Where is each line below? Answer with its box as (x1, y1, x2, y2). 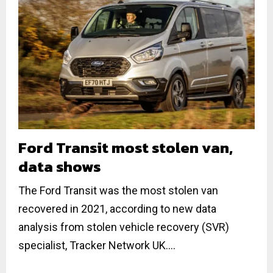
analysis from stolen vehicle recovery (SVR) (18, 220, 229, 233)
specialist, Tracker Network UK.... (18, 238, 175, 252)
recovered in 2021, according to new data (18, 202, 216, 215)
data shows (18, 154, 101, 178)
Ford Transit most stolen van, (18, 135, 233, 159)
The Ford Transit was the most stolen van (18, 183, 218, 197)
